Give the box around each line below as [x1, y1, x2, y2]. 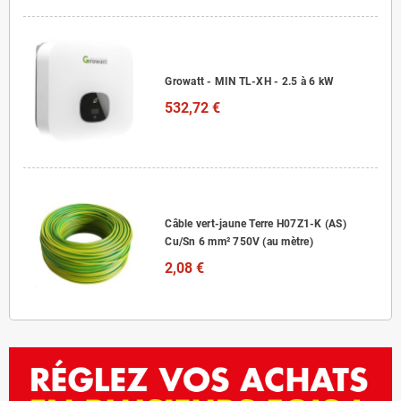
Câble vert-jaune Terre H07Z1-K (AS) [165, 218, 346, 231]
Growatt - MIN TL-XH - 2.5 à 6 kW [165, 74, 335, 88]
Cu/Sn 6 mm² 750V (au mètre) [165, 235, 313, 249]
